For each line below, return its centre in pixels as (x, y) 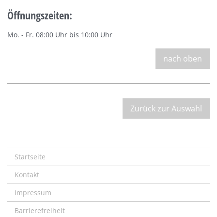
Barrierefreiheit (40, 210)
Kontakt (27, 175)
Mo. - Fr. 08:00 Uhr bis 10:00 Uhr (60, 35)
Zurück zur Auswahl (166, 108)
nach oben (183, 59)
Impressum (33, 193)
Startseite (30, 157)
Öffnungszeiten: (40, 15)
